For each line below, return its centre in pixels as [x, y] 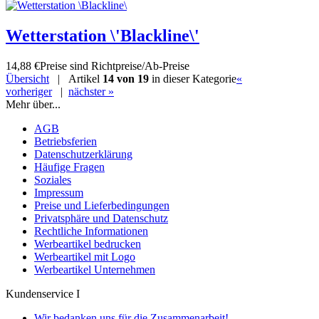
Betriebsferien [66, 141]
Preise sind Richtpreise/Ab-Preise [115, 66]
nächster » [91, 91]
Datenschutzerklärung [83, 154]
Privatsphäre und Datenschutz [101, 218]
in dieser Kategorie [193, 78]
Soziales [53, 179]
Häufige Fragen [69, 167]
